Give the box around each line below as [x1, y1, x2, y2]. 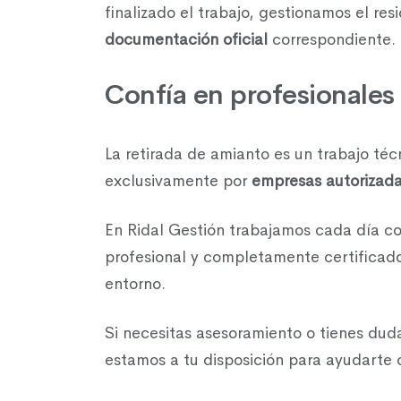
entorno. [105, 274, 166, 294]
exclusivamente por [105, 171, 252, 192]
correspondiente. [268, 30, 396, 50]
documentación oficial [105, 30, 268, 50]
